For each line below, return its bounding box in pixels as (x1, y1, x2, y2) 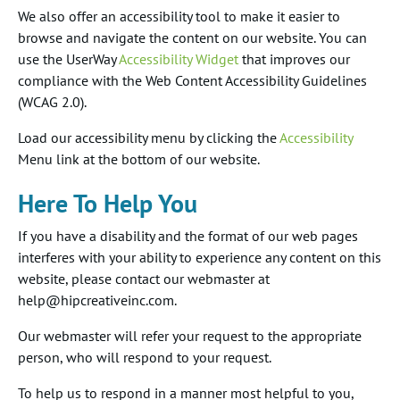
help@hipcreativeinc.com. (18, 291, 177, 309)
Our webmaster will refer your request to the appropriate (18, 327, 362, 345)
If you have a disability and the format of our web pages (18, 227, 358, 245)
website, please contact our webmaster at (18, 270, 270, 287)
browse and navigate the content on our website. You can (18, 29, 367, 46)
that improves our (238, 50, 350, 68)
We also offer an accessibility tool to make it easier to (18, 7, 340, 25)
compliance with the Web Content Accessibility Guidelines (18, 71, 367, 89)
